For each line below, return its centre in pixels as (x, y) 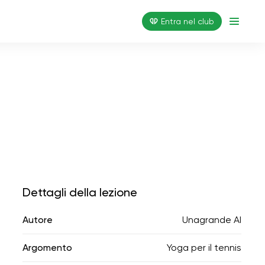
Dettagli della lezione (80, 192)
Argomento (47, 248)
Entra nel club (188, 21)
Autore (38, 220)
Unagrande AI (212, 220)
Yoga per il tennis (204, 248)
